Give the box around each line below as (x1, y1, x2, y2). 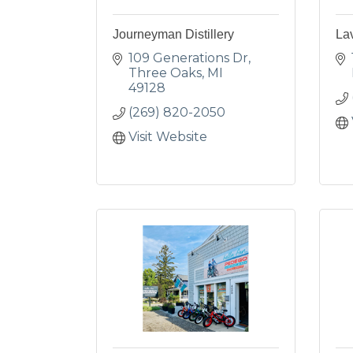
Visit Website (128, 129, 207, 144)
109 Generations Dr (128, 50, 248, 65)
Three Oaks (128, 65, 202, 80)
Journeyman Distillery (113, 28, 234, 41)
